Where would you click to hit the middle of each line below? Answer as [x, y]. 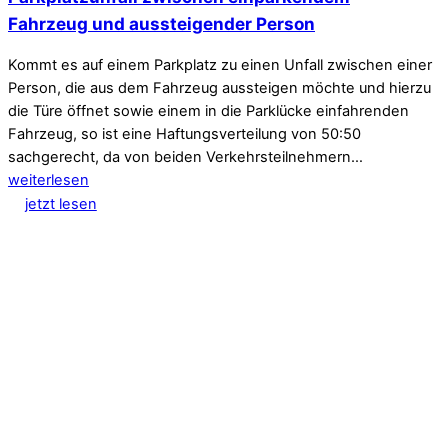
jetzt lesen [60, 203]
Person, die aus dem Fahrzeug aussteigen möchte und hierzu [219, 88]
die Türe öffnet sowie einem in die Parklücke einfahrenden [208, 111]
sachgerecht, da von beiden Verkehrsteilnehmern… [185, 157]
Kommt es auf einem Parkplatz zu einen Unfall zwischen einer [220, 65]
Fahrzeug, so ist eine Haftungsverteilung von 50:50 [184, 134]
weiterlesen [48, 180]
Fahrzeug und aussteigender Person [161, 24]
